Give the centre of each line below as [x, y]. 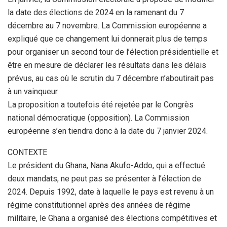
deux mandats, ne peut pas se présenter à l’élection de [104, 179]
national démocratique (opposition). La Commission [99, 118]
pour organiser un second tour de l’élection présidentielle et [113, 52]
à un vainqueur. [33, 91]
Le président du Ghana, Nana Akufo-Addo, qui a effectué [106, 165]
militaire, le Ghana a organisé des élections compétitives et [112, 218]
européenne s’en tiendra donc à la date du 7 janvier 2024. [108, 131]
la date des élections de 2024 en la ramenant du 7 [96, 12]
